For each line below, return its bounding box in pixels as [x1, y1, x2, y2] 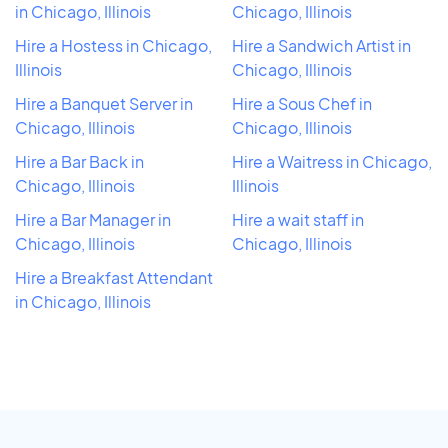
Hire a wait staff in [232, 208, 364, 230]
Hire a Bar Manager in [15, 208, 171, 230]
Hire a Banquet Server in [15, 92, 193, 114]
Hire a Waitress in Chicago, [232, 150, 432, 172]
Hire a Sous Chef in [232, 92, 372, 114]
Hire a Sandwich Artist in [232, 34, 411, 56]
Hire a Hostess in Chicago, [15, 34, 212, 56]
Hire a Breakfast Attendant [15, 266, 213, 288]
